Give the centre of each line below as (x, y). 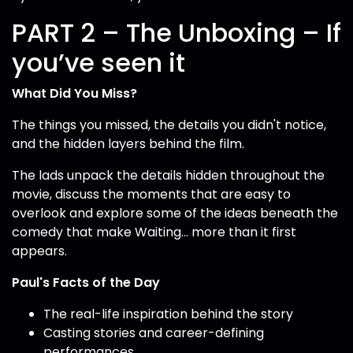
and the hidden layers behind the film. (128, 144)
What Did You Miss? (74, 93)
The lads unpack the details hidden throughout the (168, 175)
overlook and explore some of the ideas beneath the (175, 213)
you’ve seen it (98, 63)
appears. (39, 251)
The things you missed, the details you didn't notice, (169, 125)
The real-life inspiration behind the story (168, 314)
